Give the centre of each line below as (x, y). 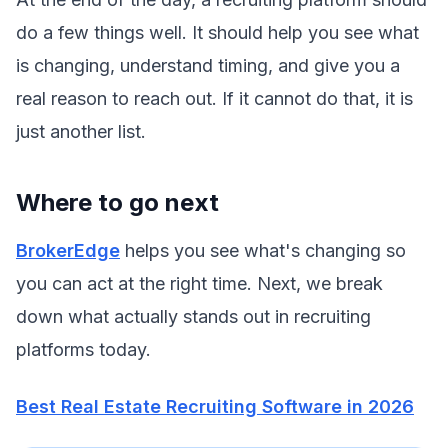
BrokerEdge (68, 250)
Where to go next (117, 202)
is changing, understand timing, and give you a (208, 65)
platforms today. (83, 349)
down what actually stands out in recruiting (193, 316)
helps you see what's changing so (263, 250)
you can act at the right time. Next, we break (199, 283)
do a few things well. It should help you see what (217, 32)
